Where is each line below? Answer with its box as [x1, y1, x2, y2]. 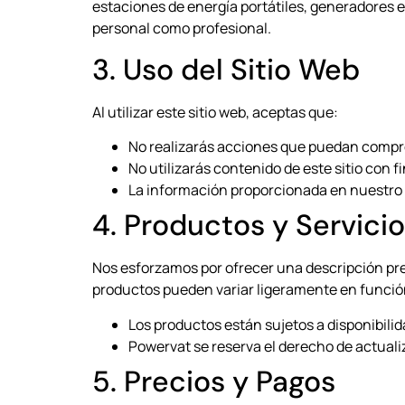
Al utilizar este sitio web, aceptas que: [92, 101, 338, 122]
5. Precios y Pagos [92, 362, 335, 400]
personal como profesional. [92, 18, 271, 39]
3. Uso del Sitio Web [92, 50, 360, 89]
